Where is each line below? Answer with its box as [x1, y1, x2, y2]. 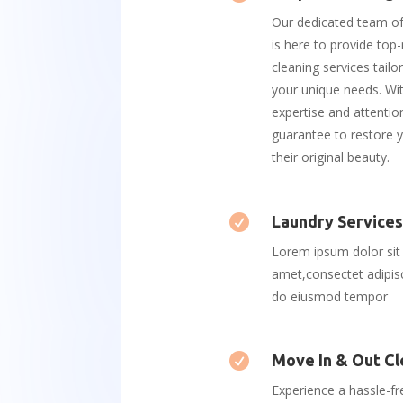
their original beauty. [272, 148, 390, 166]
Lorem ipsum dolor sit [272, 242, 401, 260]
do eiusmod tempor [272, 287, 389, 305]
